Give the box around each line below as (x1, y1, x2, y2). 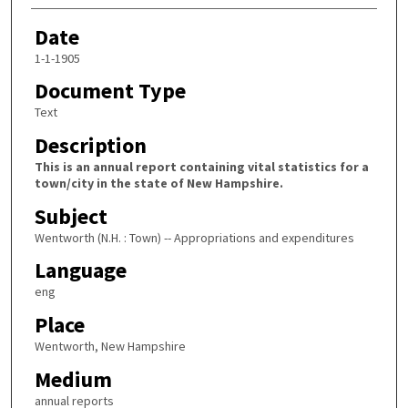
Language (34, 256, 127, 285)
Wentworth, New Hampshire (34, 337, 186, 354)
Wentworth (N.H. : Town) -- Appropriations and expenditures (34, 229, 354, 246)
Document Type (34, 76, 186, 106)
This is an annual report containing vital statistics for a (34, 158, 369, 176)
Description (34, 131, 147, 160)
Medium (34, 364, 112, 393)
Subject (34, 201, 107, 230)
